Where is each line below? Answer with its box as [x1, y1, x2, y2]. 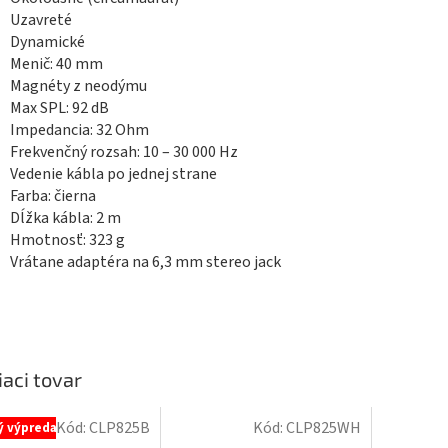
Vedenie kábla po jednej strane [10, 163, 217, 186]
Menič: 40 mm [10, 53, 103, 76]
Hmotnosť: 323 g [10, 229, 125, 252]
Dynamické [10, 31, 85, 54]
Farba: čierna [10, 185, 96, 208]
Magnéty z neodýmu [10, 75, 147, 98]
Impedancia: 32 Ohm [10, 119, 149, 142]
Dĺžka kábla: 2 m [10, 207, 121, 230]
